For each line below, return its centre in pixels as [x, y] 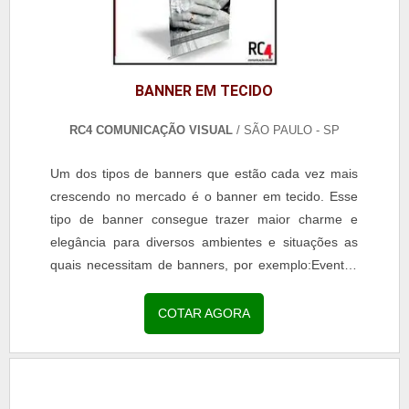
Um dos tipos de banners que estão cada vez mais [204, 173]
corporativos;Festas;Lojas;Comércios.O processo [204, 287]
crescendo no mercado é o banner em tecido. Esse [204, 196]
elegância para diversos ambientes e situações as [204, 241]
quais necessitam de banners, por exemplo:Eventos [204, 264]
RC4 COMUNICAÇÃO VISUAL [151, 130]
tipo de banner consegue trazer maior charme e [204, 219]
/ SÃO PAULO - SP [286, 130]
